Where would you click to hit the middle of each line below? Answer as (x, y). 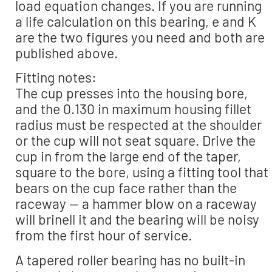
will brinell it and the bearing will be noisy (137, 219)
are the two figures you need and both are (140, 37)
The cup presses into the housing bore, (131, 93)
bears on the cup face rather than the (126, 188)
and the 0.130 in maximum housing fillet (133, 109)
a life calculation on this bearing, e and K (136, 21)
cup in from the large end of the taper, (128, 156)
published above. (66, 53)
